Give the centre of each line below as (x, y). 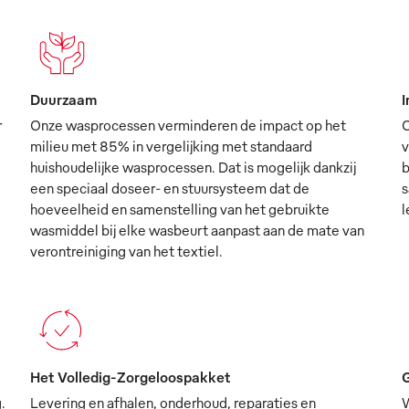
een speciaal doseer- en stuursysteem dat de (170, 188)
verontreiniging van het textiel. (127, 251)
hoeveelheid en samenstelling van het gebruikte (180, 209)
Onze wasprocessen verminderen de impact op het (189, 125)
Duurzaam (64, 99)
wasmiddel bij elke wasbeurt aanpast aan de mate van (198, 230)
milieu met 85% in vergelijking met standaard (172, 146)
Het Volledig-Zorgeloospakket (131, 377)
